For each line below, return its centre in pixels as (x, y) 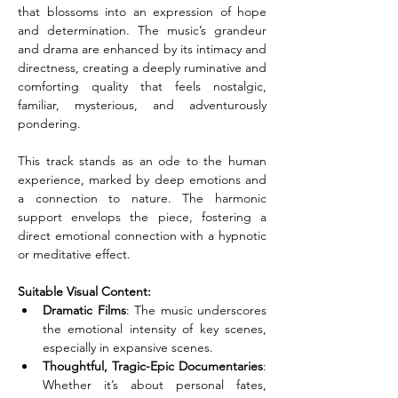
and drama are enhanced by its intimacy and (142, 49)
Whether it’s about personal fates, (155, 385)
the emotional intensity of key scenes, (155, 329)
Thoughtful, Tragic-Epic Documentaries (153, 366)
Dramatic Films (84, 310)
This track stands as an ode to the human (142, 161)
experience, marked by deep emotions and (142, 179)
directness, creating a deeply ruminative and (142, 68)
